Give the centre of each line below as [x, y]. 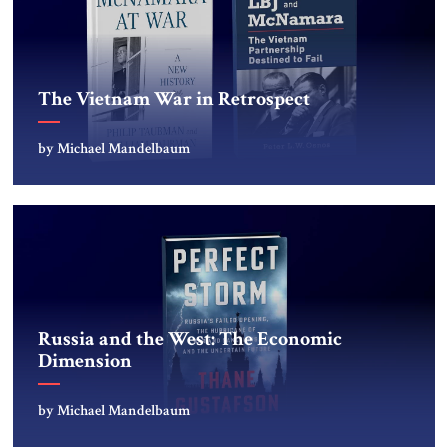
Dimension [85, 360]
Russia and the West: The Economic [190, 338]
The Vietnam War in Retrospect [174, 98]
